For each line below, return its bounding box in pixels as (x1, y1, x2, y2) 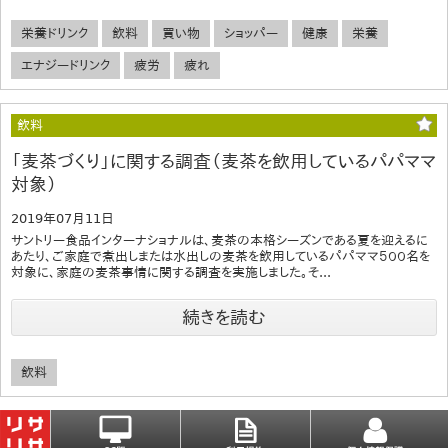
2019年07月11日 (11, 210, 114, 226)
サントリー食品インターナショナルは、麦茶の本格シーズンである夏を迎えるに (11, 232, 428, 248)
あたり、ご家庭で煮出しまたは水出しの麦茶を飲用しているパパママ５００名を (11, 248, 430, 264)
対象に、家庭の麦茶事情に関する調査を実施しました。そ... (11, 264, 331, 280)
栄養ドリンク (21, 25, 88, 41)
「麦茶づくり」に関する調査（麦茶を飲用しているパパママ (11, 150, 436, 172)
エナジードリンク (21, 57, 110, 73)
